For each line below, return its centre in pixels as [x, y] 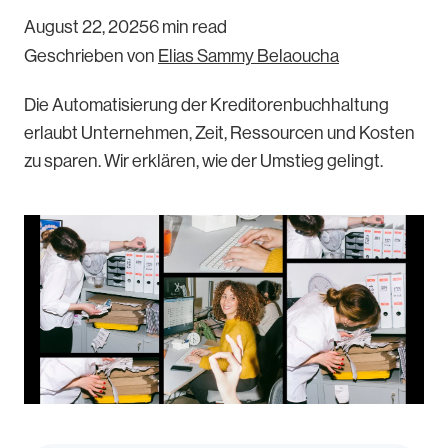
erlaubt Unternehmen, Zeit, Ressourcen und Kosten [219, 133]
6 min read [188, 27]
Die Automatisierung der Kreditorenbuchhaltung [206, 105]
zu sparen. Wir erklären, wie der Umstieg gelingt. [203, 161]
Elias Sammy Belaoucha [248, 56]
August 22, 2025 [86, 27]
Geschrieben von [91, 56]
